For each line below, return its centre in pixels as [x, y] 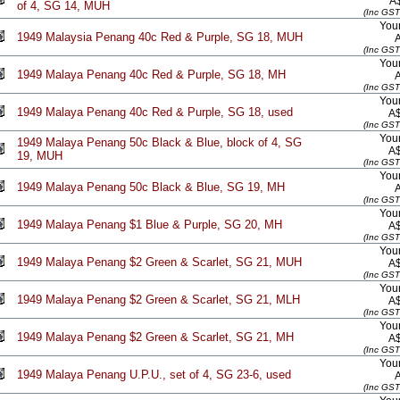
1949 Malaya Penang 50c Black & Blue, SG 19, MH [151, 187]
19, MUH [40, 156]
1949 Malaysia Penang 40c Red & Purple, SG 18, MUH [160, 37]
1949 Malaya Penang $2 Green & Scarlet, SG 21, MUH [159, 262]
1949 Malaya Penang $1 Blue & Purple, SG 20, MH [150, 225]
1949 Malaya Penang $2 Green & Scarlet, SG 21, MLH [158, 300]
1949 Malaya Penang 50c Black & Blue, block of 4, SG [159, 142]
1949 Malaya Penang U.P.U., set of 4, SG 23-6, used [154, 375]
